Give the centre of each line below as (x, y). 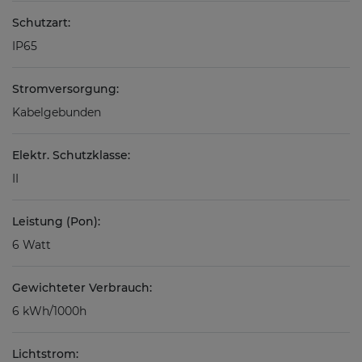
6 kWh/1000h (49, 311)
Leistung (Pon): (56, 222)
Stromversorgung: (65, 89)
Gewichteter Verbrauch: (82, 288)
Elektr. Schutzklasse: (71, 156)
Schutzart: (41, 23)
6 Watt (32, 245)
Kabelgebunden (57, 113)
